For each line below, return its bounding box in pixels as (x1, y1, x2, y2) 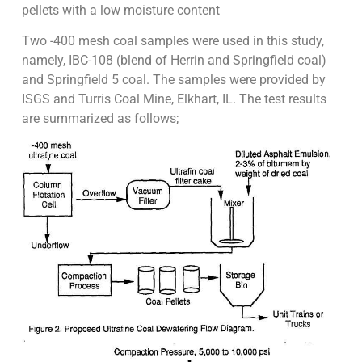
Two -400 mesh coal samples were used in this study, (21, 33, 324, 49)
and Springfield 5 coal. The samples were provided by (21, 72, 326, 88)
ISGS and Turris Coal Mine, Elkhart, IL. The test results (21, 91, 326, 107)
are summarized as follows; (21, 111, 179, 127)
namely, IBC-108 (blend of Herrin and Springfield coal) (21, 53, 326, 69)
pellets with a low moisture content (21, 2, 220, 19)
